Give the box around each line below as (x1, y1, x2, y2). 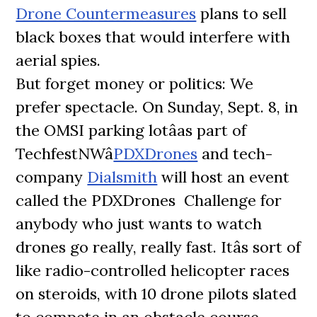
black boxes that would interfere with (16, 27, 291, 47)
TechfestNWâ (16, 144, 114, 163)
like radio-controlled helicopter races (16, 260, 290, 280)
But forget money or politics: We (16, 74, 254, 93)
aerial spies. (16, 50, 101, 70)
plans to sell (196, 4, 287, 23)
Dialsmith (87, 167, 158, 187)
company (16, 167, 88, 187)
